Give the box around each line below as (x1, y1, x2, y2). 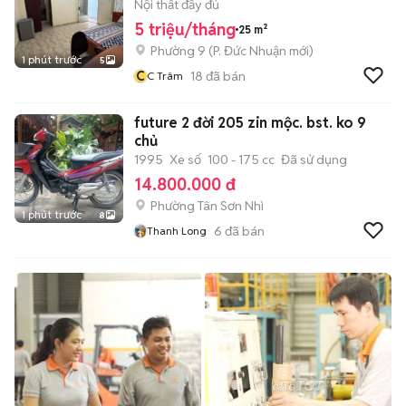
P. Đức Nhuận (213, 43, 286, 59)
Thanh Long (147, 224, 207, 237)
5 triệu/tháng (134, 19, 236, 40)
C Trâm (147, 69, 183, 82)
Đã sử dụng (281, 151, 347, 168)
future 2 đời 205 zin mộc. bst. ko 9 (134, 113, 366, 132)
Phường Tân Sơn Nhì (150, 198, 264, 214)
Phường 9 (150, 43, 206, 59)
